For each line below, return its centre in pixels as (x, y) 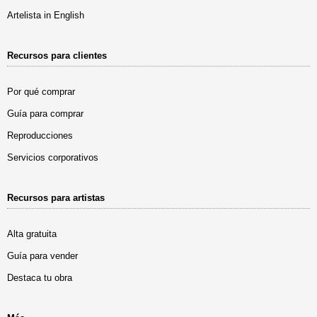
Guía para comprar (45, 114)
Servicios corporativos (53, 157)
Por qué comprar (41, 92)
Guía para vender (42, 256)
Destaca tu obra (40, 278)
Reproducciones (40, 136)
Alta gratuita (32, 234)
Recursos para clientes (57, 56)
